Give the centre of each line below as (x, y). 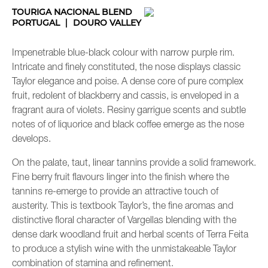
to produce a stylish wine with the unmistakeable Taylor (124, 250)
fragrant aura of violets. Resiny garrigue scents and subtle (129, 111)
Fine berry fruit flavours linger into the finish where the (121, 178)
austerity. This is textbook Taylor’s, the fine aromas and (123, 207)
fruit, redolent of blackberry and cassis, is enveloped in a (125, 97)
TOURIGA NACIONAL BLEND (72, 12)
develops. (31, 140)
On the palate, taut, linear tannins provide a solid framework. (134, 164)
